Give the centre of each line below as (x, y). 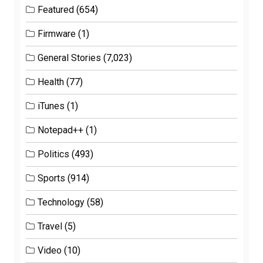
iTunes (51, 106)
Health (51, 82)
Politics (53, 154)
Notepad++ (60, 130)
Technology (61, 202)
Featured (56, 9)
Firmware (57, 33)
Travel (50, 226)
